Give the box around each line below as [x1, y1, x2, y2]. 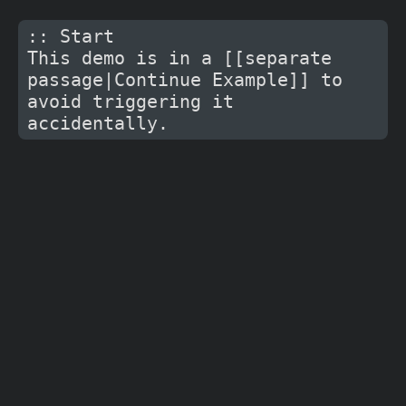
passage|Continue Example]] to [27, 68, 343, 91]
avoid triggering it [27, 90, 234, 112]
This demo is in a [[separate [27, 46, 332, 69]
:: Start [27, 24, 114, 47]
